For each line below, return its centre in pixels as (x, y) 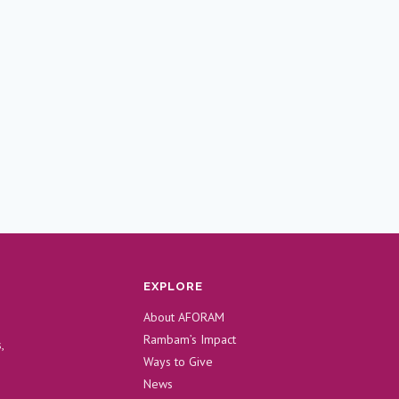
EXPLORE (173, 286)
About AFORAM (183, 317)
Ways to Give (178, 362)
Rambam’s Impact (189, 339)
